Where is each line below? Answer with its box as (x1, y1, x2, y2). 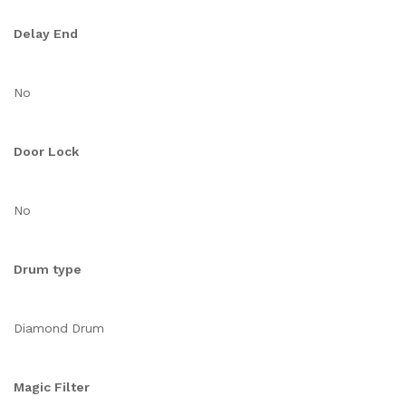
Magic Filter (14, 380, 90, 394)
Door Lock (14, 144, 79, 159)
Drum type (14, 262, 82, 276)
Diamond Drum (14, 321, 104, 335)
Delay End (14, 26, 78, 41)
